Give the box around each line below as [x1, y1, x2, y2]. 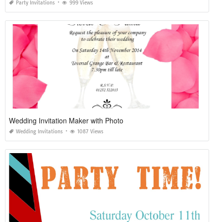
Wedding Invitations [16, 128, 63, 135]
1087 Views [77, 128, 104, 135]
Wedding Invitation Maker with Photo [9, 115, 123, 126]
